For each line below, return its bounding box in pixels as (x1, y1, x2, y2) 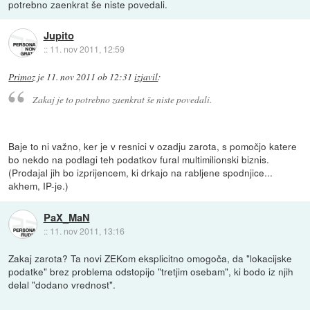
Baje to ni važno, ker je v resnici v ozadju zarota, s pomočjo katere (8, 139, 298, 154)
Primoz (8, 70, 36, 83)
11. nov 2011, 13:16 (49, 224, 125, 237)
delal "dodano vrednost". (8, 277, 116, 292)
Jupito (43, 28, 74, 44)
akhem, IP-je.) (8, 179, 69, 193)
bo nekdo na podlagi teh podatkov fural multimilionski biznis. (8, 152, 270, 167)
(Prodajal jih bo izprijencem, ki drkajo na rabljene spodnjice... (8, 165, 273, 180)
